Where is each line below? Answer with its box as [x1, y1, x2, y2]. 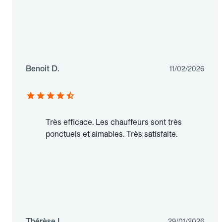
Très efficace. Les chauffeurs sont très [46, 117, 182, 127]
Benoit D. [26, 64, 59, 74]
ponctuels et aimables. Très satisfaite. [46, 129, 177, 139]
